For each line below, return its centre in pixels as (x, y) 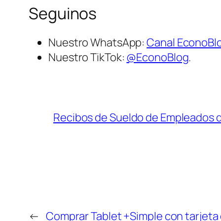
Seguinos (63, 13)
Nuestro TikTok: (88, 57)
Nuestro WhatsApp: (98, 43)
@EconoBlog (158, 57)
